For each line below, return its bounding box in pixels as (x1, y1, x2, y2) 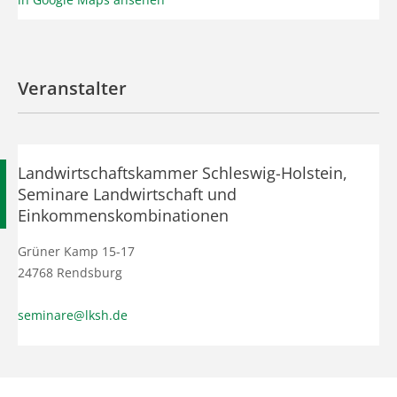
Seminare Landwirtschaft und (18, 183, 237, 205)
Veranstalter (18, 75, 127, 100)
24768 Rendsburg (18, 263, 122, 281)
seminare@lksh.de (18, 306, 128, 323)
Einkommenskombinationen (18, 204, 229, 226)
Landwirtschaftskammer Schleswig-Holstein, (18, 161, 347, 183)
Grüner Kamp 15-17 (18, 242, 135, 260)
